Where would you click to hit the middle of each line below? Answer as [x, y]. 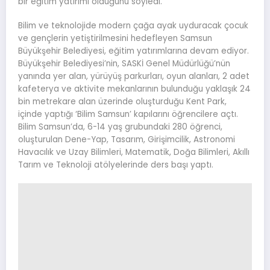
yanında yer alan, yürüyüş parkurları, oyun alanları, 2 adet [134, 77]
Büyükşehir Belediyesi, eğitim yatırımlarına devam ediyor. [133, 51]
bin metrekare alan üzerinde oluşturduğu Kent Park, [122, 102]
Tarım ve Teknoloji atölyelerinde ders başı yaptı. [116, 165]
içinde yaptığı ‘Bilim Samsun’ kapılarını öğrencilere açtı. [128, 115]
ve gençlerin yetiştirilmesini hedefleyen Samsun [115, 39]
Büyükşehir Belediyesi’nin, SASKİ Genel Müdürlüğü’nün [124, 64]
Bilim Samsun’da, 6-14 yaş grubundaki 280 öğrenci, [120, 127]
